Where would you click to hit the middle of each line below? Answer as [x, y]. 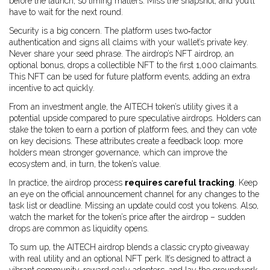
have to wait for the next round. [66, 12]
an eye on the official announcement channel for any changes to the [134, 194]
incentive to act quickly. [52, 88]
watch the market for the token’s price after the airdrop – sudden [127, 217]
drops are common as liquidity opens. [79, 228]
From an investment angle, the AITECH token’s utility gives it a [124, 107]
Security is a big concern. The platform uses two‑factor [110, 31]
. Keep [246, 183]
